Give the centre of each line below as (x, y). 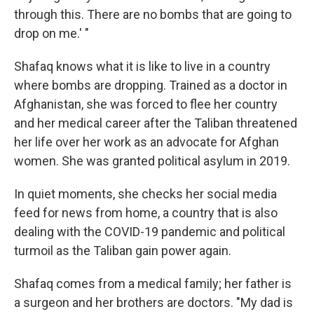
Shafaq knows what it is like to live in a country (142, 66)
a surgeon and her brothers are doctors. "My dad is (153, 302)
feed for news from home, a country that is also (146, 213)
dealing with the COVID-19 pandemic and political (150, 232)
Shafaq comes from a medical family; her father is (153, 284)
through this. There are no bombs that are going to (153, 14)
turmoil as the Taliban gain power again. (123, 251)
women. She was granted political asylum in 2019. (152, 161)
